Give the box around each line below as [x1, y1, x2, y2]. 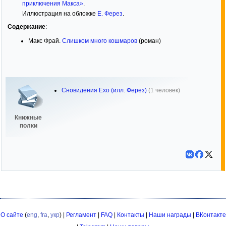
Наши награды [148, 211, 191, 218]
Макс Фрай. [28, 37, 62, 45]
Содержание [8, 23, 45, 31]
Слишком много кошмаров [62, 37, 137, 45]
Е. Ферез [97, 10, 123, 18]
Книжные [15, 114, 42, 121]
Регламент [66, 211, 96, 218]
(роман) [137, 37, 161, 45]
